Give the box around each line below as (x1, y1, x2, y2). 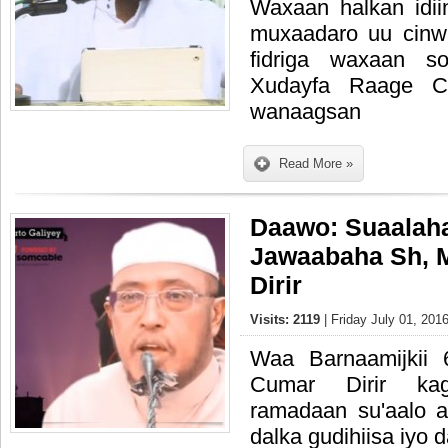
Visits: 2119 (250, 312, 324, 327)
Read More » (279, 156, 353, 171)
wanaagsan (250, 99, 361, 124)
